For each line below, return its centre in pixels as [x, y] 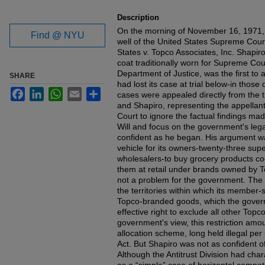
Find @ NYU [57, 35]
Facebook [43, 92]
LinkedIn [60, 92]
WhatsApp [82, 92]
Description [138, 17]
